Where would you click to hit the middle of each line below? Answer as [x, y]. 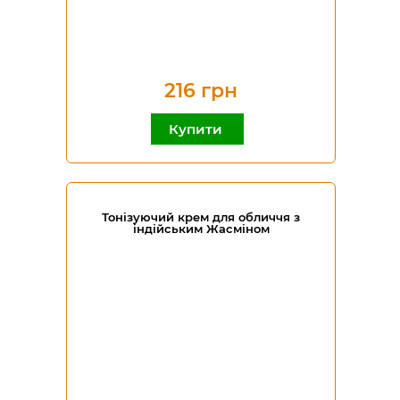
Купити [197, 129]
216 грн [201, 91]
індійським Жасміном [201, 229]
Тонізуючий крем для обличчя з [201, 217]
